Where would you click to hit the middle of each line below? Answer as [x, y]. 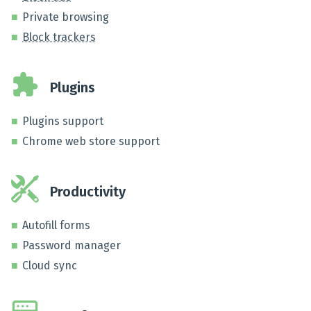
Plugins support [63, 121]
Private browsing [66, 17]
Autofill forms [56, 225]
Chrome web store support [91, 141]
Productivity [88, 192]
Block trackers [59, 37]
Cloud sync [50, 266]
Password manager [72, 245]
